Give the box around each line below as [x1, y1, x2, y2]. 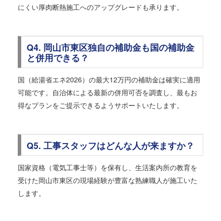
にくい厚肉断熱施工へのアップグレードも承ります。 [18, 1, 184, 12]
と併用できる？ [26, 51, 89, 64]
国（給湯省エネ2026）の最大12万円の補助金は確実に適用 [18, 74, 200, 85]
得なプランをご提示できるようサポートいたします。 [18, 100, 184, 110]
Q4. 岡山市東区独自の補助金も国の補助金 [26, 40, 194, 53]
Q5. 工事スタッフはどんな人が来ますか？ [26, 139, 194, 151]
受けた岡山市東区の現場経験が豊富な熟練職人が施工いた [18, 175, 197, 185]
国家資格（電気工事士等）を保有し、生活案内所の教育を [18, 162, 197, 173]
